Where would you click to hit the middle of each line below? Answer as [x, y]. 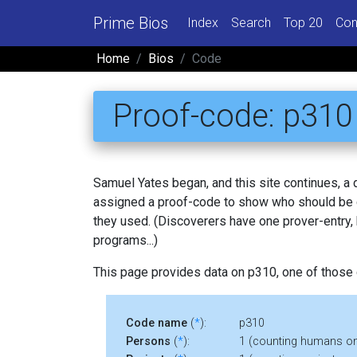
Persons [148, 341]
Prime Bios [131, 23]
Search [251, 22]
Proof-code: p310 [233, 116]
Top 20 [303, 22]
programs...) [126, 240]
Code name [157, 323]
